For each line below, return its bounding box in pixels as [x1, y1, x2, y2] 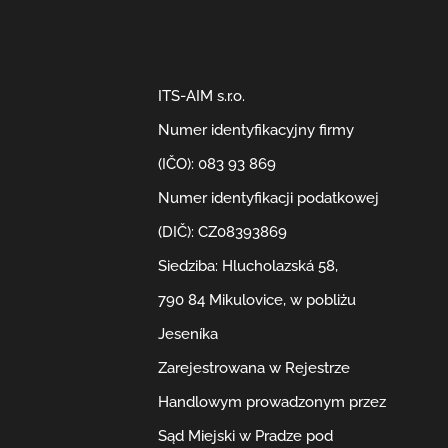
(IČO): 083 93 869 [158, 155, 277, 174]
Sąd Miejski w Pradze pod [158, 427, 334, 446]
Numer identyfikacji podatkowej [158, 189, 380, 208]
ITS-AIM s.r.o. [158, 87, 246, 106]
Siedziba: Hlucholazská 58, [158, 257, 339, 276]
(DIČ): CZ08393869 [158, 223, 288, 242]
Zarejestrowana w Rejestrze [158, 359, 351, 378]
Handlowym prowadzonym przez [158, 393, 387, 412]
